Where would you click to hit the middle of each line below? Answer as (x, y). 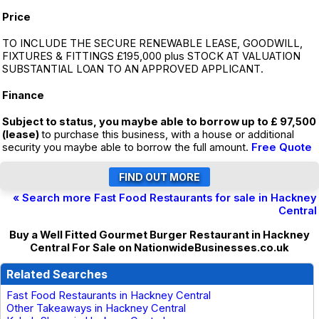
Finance (23, 95)
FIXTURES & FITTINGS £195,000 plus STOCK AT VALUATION (151, 56)
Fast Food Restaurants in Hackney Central (109, 296)
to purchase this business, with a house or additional (168, 135)
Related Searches (57, 274)
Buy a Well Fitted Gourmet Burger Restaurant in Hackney (159, 235)
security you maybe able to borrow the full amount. (127, 147)
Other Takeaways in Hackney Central (96, 308)
